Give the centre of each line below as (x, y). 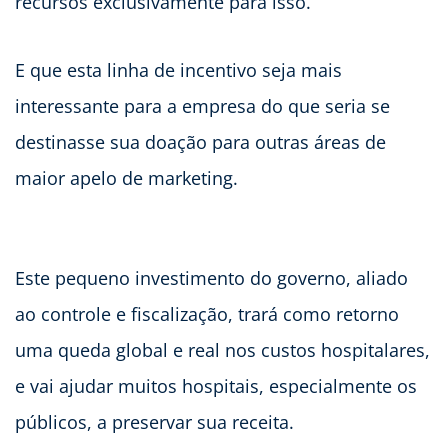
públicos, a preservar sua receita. (154, 422)
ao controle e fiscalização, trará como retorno (207, 314)
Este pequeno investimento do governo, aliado (211, 278)
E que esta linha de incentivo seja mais (178, 70)
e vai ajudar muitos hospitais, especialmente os (216, 386)
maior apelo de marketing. (126, 178)
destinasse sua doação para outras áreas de (200, 142)
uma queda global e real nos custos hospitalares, (222, 350)
